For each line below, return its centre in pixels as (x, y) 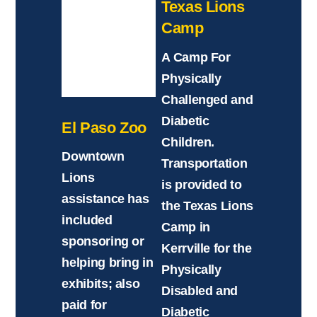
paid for (84, 305)
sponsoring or (103, 242)
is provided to (202, 184)
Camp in (186, 227)
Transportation (204, 163)
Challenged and (207, 99)
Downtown (93, 157)
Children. (188, 142)
